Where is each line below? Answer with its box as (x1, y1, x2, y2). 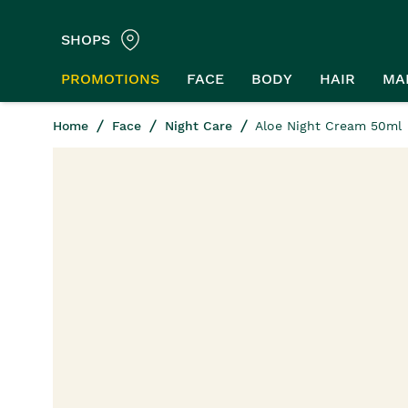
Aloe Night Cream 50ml (251, 118, 402, 133)
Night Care (165, 118, 232, 133)
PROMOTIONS (61, 69, 159, 87)
